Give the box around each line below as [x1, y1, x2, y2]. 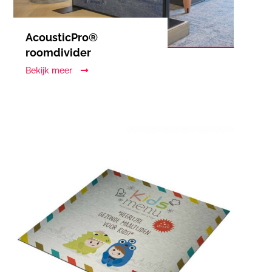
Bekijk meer [25, 66, 75, 76]
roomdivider [25, 46, 92, 59]
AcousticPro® [25, 31, 98, 44]
